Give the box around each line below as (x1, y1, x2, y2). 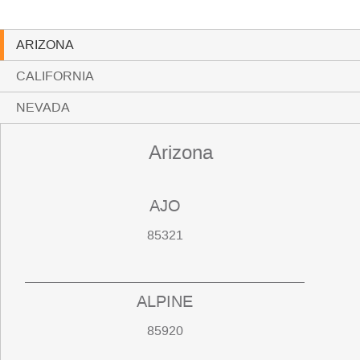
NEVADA (16, 99, 70, 117)
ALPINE (137, 291, 194, 313)
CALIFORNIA (16, 67, 94, 85)
